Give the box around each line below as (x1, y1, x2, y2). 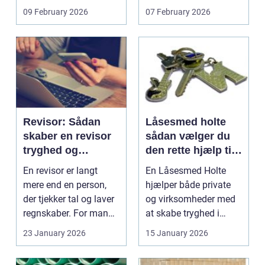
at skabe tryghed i (146, 208, 219, 219)
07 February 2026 (146, 7, 211, 17)
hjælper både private (146, 179, 231, 190)
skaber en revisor (23, 130, 111, 142)
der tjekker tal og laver (23, 193, 114, 205)
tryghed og (23, 144, 78, 156)
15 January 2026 (146, 228, 208, 238)
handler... (146, 236, 183, 247)
